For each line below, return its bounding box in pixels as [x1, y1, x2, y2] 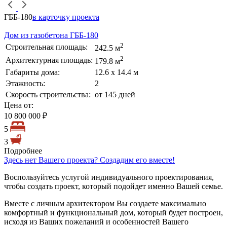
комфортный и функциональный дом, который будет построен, [4, 208, 223, 217]
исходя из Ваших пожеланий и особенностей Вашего [4, 217, 188, 226]
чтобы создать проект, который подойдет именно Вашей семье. [4, 181, 223, 191]
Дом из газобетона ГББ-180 [4, 30, 98, 40]
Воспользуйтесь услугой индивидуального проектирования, [4, 172, 214, 181]
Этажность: [6, 79, 45, 88]
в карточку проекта [32, 12, 99, 21]
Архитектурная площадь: [6, 55, 93, 64]
